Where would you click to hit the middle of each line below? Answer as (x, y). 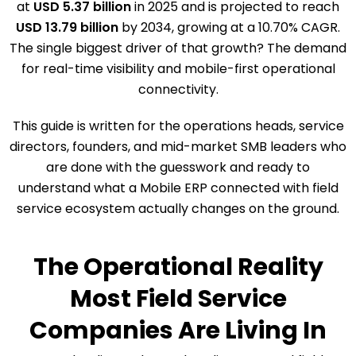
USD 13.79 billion (67, 28)
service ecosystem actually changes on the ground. (178, 209)
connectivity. (178, 90)
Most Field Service (178, 299)
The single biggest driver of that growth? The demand (178, 48)
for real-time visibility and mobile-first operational (178, 69)
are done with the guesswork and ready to (178, 168)
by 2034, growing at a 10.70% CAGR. (229, 28)
